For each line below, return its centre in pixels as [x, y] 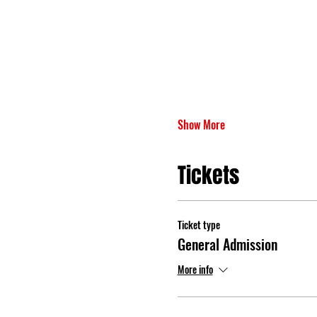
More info [195, 269]
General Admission [227, 244]
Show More [201, 124]
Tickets [208, 175]
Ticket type [198, 224]
